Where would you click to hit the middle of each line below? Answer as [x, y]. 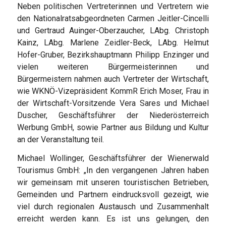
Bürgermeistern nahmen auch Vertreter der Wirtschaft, [113, 79]
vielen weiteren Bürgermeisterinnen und [113, 67]
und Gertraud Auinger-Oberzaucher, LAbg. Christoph [113, 30]
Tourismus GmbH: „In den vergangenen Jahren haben [113, 171]
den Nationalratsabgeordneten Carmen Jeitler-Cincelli [113, 18]
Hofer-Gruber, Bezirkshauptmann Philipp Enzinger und [113, 54]
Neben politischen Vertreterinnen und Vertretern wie [113, 6]
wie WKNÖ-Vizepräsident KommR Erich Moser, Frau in [113, 91]
